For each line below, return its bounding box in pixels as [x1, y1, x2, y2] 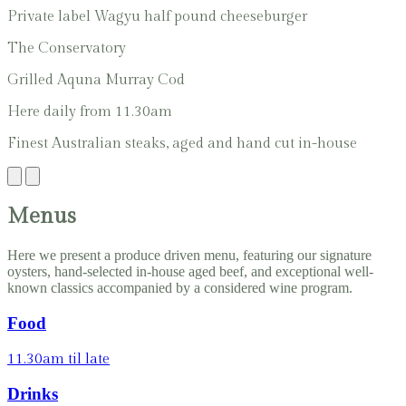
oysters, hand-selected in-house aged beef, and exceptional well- [7, 264, 373, 280]
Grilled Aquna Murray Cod [7, 72, 185, 90]
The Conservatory [7, 40, 126, 58]
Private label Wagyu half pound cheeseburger [7, 8, 307, 26]
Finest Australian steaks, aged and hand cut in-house [7, 135, 357, 153]
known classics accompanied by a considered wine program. [7, 280, 353, 296]
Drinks [7, 384, 58, 404]
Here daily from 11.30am [7, 103, 172, 121]
